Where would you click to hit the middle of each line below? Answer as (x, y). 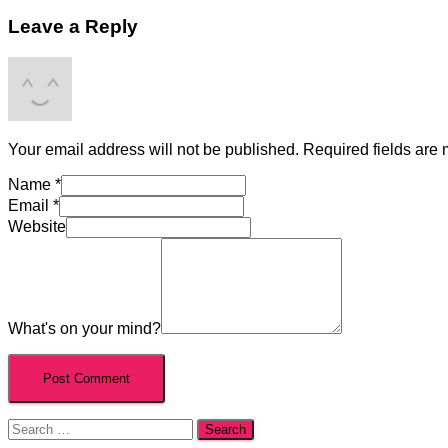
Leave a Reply (73, 27)
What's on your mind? (84, 329)
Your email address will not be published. (153, 150)
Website (37, 227)
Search (32, 427)
